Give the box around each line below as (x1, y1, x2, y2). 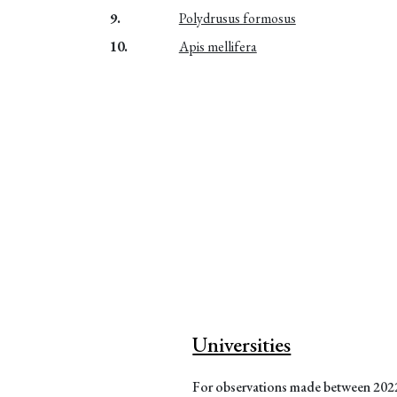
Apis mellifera (178, 36, 257, 56)
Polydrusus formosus (178, 8, 296, 27)
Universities (192, 330, 292, 358)
